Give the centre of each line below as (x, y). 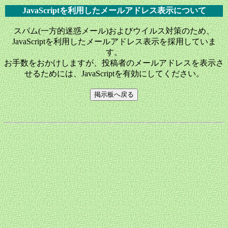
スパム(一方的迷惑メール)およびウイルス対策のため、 (114, 31)
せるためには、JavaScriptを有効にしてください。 (114, 74)
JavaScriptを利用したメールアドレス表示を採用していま (114, 41)
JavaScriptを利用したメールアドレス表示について (114, 10)
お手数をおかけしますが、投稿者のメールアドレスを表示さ (114, 63)
